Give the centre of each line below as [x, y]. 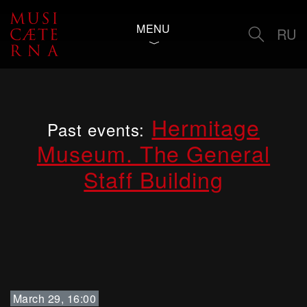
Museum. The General [153, 153]
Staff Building [153, 179]
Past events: [96, 129]
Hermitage [206, 127]
